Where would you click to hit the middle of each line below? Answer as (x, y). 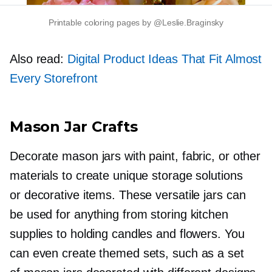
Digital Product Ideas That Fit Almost (165, 59)
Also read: (39, 59)
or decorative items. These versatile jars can (128, 195)
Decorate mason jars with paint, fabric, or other (135, 156)
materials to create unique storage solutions (126, 175)
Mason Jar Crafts (74, 127)
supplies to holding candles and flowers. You (127, 234)
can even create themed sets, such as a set (127, 253)
